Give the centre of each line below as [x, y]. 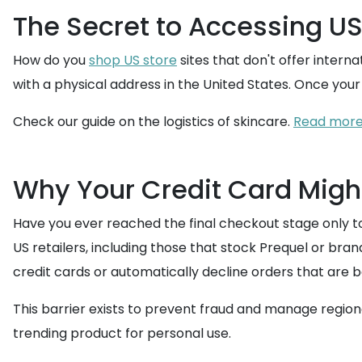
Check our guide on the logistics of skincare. [153, 122]
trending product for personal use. [122, 333]
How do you [51, 60]
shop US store [133, 60]
